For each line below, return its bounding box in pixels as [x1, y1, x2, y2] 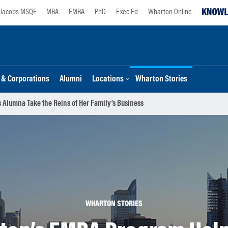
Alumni [60, 75, 82, 84]
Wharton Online [148, 8, 192, 16]
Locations [92, 75, 124, 84]
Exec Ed [116, 8, 138, 16]
